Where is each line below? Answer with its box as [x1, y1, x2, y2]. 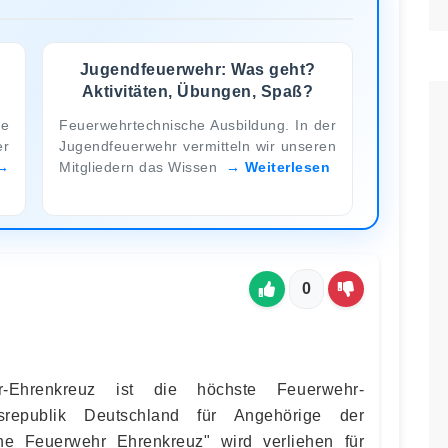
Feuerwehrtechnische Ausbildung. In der [59, 116, 336, 133]
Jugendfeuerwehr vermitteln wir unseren [59, 137, 336, 154]
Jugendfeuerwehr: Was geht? [79, 60, 316, 78]
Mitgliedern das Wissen [59, 158, 222, 175]
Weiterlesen [244, 158, 330, 175]
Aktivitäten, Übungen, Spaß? [81, 82, 314, 100]
